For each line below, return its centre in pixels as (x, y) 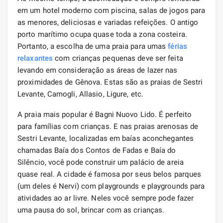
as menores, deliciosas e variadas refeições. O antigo (108, 22)
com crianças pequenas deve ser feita (118, 58)
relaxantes (35, 58)
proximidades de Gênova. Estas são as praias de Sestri (110, 82)
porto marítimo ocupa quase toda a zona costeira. (102, 34)
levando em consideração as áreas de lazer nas (98, 70)
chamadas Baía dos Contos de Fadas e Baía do (97, 150)
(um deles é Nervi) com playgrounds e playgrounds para (111, 186)
